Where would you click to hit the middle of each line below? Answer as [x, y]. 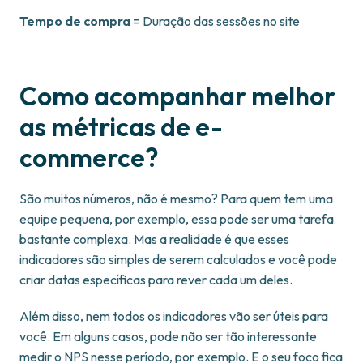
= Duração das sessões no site [215, 21]
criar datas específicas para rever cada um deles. [156, 280]
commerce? [89, 158]
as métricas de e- [121, 127]
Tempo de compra [75, 21]
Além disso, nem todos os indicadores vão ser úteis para [174, 316]
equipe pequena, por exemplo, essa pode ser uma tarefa [177, 219]
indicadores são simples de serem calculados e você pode [178, 260]
